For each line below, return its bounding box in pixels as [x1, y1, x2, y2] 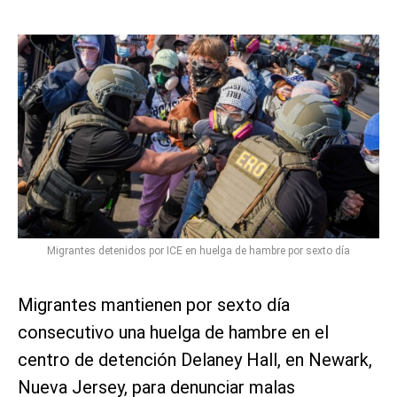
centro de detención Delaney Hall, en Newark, [18, 348, 372, 370]
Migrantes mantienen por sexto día [18, 293, 290, 315]
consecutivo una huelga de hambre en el [18, 321, 329, 343]
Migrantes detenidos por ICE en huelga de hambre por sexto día [47, 244, 350, 257]
